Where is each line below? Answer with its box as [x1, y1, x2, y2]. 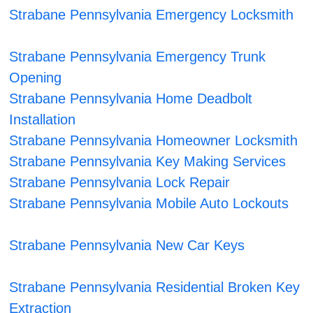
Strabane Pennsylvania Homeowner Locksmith [9, 133, 298, 149]
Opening [9, 70, 62, 86]
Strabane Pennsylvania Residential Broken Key [9, 279, 300, 296]
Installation [9, 112, 76, 128]
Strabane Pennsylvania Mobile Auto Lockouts [9, 196, 289, 212]
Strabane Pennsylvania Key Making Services [9, 154, 286, 170]
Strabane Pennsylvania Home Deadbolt [9, 91, 253, 107]
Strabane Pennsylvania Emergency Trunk [9, 49, 266, 65]
